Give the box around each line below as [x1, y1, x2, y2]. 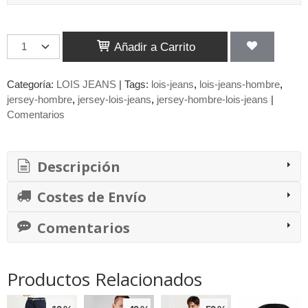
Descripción [34, 157, 120, 176]
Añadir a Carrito [111, 40, 196, 54]
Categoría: [7, 78, 56, 90]
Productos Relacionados [7, 266, 202, 291]
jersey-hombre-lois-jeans [157, 93, 268, 105]
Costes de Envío [34, 188, 146, 207]
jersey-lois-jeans [78, 93, 151, 105]
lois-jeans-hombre [199, 78, 280, 90]
